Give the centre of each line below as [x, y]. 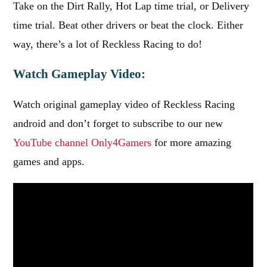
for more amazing [192, 142]
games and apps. [49, 162]
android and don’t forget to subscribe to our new [118, 123]
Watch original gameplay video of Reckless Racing [124, 104]
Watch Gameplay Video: [80, 74]
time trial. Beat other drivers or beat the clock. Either [128, 25]
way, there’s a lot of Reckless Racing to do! [108, 44]
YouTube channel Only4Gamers [83, 142]
